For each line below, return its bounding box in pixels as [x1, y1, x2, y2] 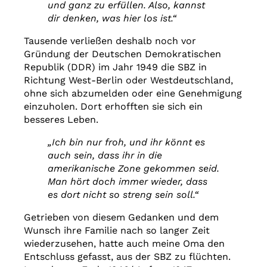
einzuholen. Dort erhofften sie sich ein [24, 101, 203, 113]
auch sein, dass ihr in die [48, 150, 162, 162]
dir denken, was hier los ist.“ [48, 13, 176, 24]
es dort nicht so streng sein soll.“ [48, 189, 198, 201]
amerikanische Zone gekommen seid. [48, 163, 219, 175]
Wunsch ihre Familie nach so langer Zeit [24, 225, 210, 237]
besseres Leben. [24, 114, 101, 126]
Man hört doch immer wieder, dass [48, 176, 207, 188]
